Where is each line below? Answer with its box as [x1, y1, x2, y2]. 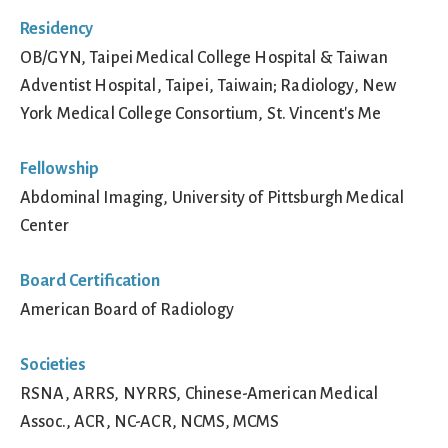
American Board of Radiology [20, 300, 234, 319]
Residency [20, 19, 93, 38]
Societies [20, 355, 86, 374]
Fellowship [20, 159, 99, 178]
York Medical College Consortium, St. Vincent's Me [20, 104, 382, 123]
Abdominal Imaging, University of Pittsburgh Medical [20, 188, 405, 207]
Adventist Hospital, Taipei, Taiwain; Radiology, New [20, 76, 397, 95]
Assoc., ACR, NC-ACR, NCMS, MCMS [20, 412, 280, 431]
